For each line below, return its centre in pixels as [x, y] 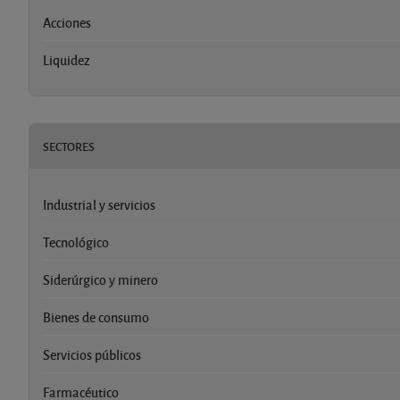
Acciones [67, 22]
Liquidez [67, 59]
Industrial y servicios [99, 204]
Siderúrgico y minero [100, 279]
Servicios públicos [92, 354]
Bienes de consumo [96, 317]
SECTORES [69, 146]
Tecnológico [76, 242]
